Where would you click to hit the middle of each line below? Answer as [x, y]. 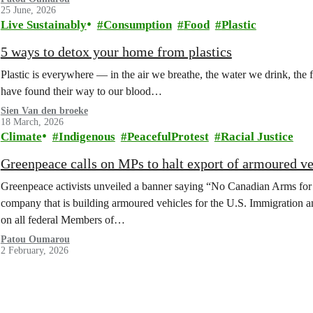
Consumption [137, 25]
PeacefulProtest [168, 137]
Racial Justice [257, 137]
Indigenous [87, 137]
